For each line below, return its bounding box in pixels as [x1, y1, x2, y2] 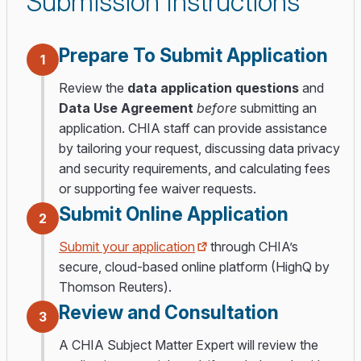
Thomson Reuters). [59, 279, 172, 295]
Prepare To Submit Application [59, 44, 328, 67]
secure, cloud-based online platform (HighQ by [59, 259, 330, 275]
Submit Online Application [59, 203, 288, 226]
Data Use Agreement [59, 100, 193, 116]
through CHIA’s [207, 239, 298, 255]
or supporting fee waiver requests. [59, 180, 256, 197]
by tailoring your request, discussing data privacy [59, 140, 340, 156]
